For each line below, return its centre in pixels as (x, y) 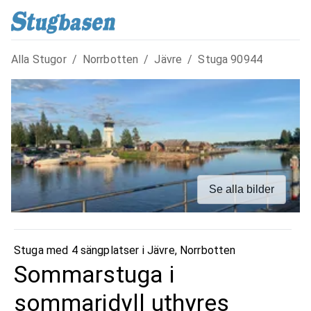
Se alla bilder (242, 189)
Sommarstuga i (94, 274)
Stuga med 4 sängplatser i (81, 250)
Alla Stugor (39, 59)
